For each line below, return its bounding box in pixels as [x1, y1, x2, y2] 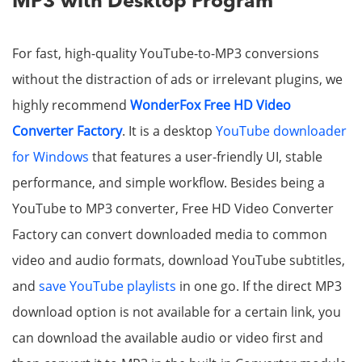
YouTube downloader [216, 122, 347, 141]
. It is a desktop [122, 122, 216, 141]
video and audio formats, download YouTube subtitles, [12, 251, 345, 270]
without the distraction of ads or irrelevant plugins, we [12, 70, 343, 89]
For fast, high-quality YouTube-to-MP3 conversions [12, 44, 319, 63]
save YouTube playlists [39, 277, 176, 296]
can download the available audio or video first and [12, 329, 323, 347]
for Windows [12, 148, 89, 166]
